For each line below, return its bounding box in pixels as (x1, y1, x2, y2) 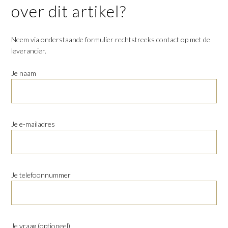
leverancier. (11, 46, 47, 55)
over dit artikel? (11, 1, 127, 21)
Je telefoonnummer (11, 170, 71, 179)
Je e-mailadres (11, 120, 55, 128)
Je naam (11, 69, 37, 77)
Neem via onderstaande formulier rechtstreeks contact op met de (11, 35, 211, 44)
